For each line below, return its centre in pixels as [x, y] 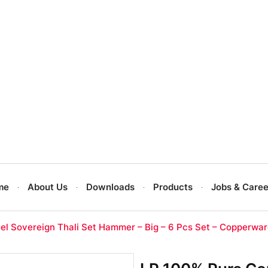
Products [173, 187]
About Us [48, 187]
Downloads [111, 187]
